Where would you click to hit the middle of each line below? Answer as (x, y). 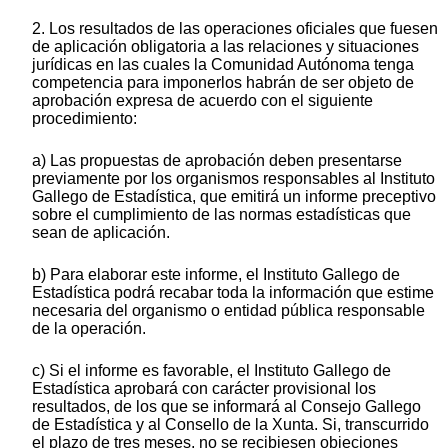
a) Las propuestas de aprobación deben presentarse (217, 161)
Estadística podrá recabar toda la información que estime (233, 293)
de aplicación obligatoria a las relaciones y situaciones (225, 47)
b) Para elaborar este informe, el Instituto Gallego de (216, 275)
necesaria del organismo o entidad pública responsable (228, 311)
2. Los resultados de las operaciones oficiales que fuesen (235, 29)
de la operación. (89, 329)
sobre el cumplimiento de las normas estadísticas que (221, 215)
